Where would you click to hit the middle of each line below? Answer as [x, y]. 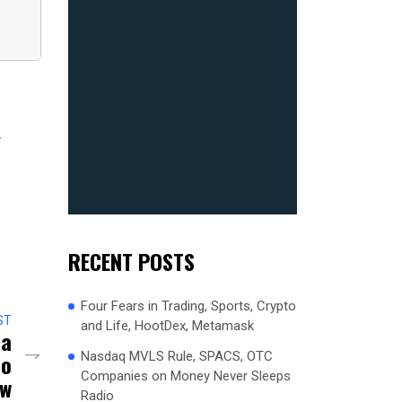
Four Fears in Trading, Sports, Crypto [188, 306]
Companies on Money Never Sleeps [186, 376]
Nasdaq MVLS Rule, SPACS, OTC [177, 356]
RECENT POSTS [131, 261]
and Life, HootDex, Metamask [167, 325]
